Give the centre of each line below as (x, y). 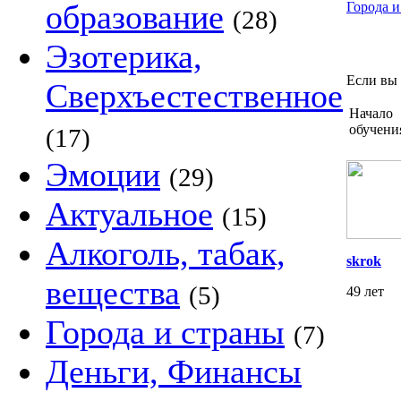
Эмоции (103, 175)
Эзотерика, (124, 56)
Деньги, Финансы (174, 371)
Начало (371, 113)
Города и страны (165, 332)
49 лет (365, 291)
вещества (113, 293)
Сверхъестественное (194, 96)
